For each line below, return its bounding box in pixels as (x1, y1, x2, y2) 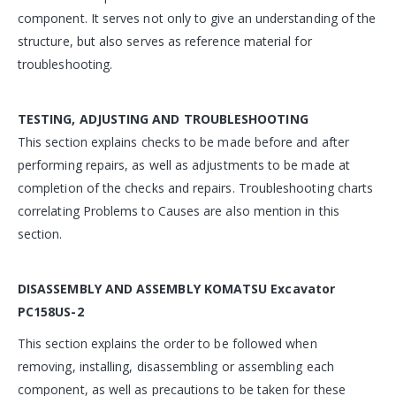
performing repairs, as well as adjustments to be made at (18, 156, 350, 173)
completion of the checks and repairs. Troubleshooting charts (18, 179, 374, 196)
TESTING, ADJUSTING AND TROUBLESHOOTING (18, 110, 308, 127)
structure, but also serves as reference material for (18, 32, 312, 49)
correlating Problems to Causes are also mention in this (18, 202, 339, 219)
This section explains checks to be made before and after (18, 133, 349, 150)
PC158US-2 (18, 302, 84, 320)
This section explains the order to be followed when (18, 334, 317, 352)
